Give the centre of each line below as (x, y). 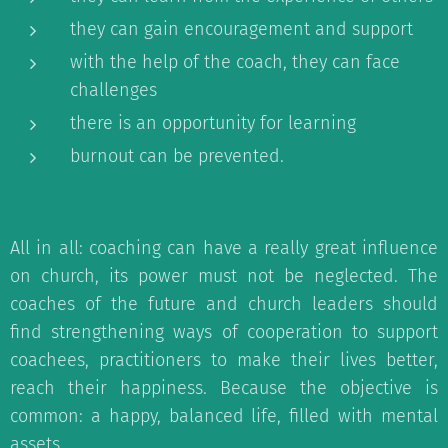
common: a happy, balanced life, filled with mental (224, 416)
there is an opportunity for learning (213, 123)
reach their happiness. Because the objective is (224, 388)
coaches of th (69, 304)
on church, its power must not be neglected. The (224, 276)
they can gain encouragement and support (241, 29)
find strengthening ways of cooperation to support (224, 332)
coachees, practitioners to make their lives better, (224, 360)
